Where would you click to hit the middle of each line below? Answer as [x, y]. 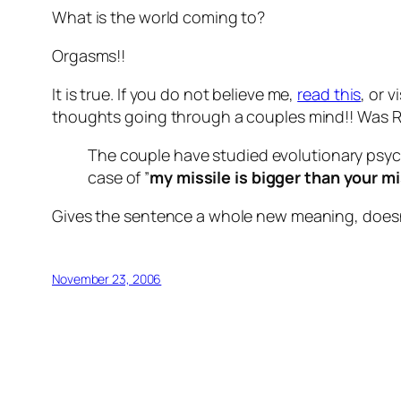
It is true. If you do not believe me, [175, 94]
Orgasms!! [89, 56]
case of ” [119, 178]
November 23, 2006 [107, 279]
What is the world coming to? [159, 17]
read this [329, 94]
